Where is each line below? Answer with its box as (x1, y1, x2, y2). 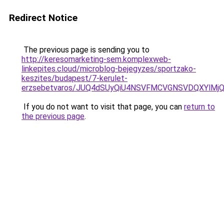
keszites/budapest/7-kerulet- (21, 73, 127, 83)
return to (184, 102, 215, 111)
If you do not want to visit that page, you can (21, 102, 184, 111)
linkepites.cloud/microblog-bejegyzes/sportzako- (21, 64, 196, 73)
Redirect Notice (9, 12, 77, 23)
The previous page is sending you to (21, 45, 149, 54)
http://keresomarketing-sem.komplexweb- (21, 54, 171, 64)
